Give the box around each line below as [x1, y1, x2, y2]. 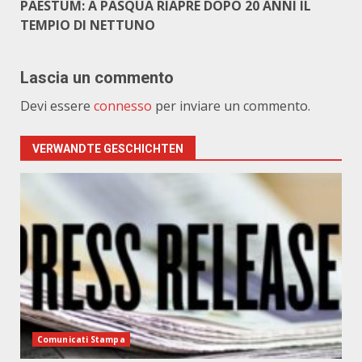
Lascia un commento [20, 68, 174, 87]
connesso [94, 97, 152, 115]
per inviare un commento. [152, 97, 310, 115]
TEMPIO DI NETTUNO [20, 16, 155, 34]
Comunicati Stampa [37, 334, 125, 345]
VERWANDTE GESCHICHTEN [32, 142, 183, 155]
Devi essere [20, 97, 94, 115]
